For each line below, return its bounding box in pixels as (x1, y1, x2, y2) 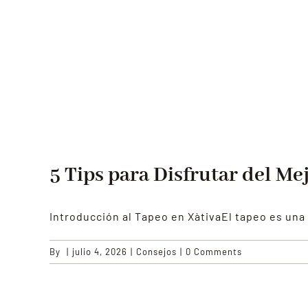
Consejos (136, 246, 177, 258)
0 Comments (186, 246, 242, 258)
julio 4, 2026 (72, 246, 127, 258)
